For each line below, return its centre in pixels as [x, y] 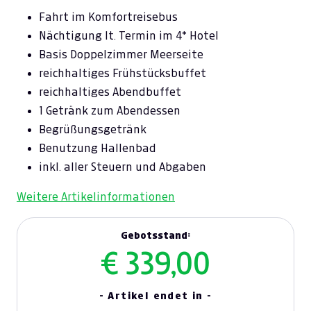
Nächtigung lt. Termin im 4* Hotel [129, 36]
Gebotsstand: [155, 235]
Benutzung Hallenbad [98, 148]
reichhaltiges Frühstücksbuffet [123, 73]
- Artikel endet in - [155, 296]
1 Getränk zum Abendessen [110, 111]
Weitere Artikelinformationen [96, 197]
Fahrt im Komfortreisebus [108, 17]
